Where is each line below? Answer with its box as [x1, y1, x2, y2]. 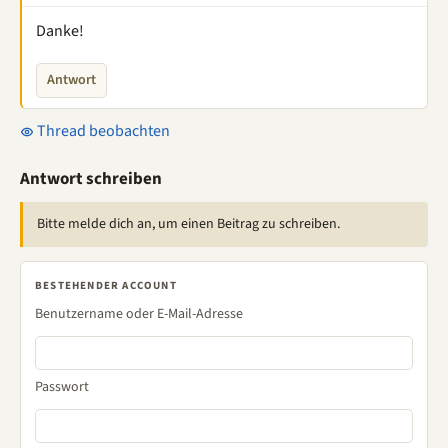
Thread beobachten [34, 120, 170, 142]
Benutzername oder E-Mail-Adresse [35, 304, 243, 324]
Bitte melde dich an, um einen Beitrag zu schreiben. [37, 214, 340, 234]
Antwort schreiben [20, 167, 162, 191]
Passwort [35, 377, 89, 397]
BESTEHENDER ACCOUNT [35, 278, 177, 293]
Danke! [36, 20, 84, 42]
